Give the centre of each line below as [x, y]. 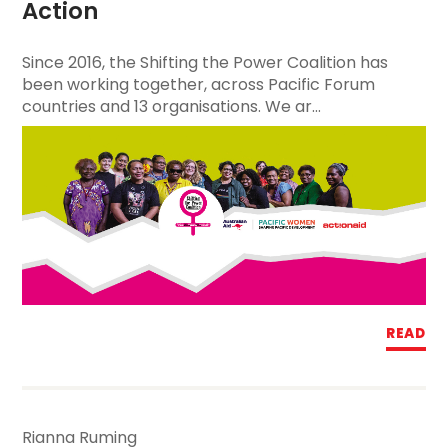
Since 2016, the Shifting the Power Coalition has [205, 63]
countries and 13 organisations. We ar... [172, 107]
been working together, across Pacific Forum [199, 85]
